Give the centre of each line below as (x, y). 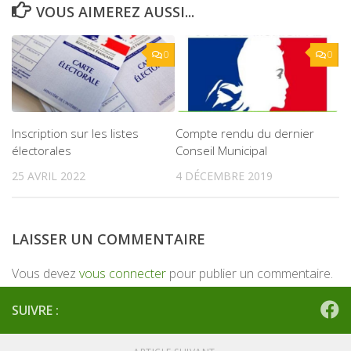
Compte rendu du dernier (245, 133)
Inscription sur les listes (75, 133)
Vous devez (45, 274)
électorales (42, 150)
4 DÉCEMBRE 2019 (224, 176)
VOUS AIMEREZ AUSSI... (115, 12)
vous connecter (123, 274)
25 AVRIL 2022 (49, 176)
